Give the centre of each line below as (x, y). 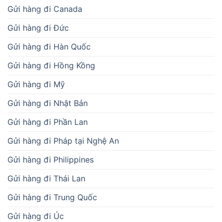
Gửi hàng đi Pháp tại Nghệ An (63, 140)
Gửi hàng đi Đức (38, 28)
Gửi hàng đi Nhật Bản (48, 103)
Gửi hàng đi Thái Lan (46, 178)
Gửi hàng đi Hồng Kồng (51, 65)
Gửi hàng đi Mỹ (36, 84)
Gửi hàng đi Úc (36, 216)
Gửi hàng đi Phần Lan (48, 122)
